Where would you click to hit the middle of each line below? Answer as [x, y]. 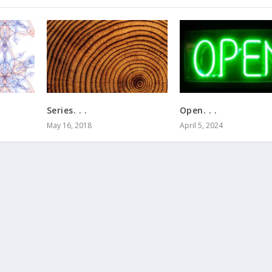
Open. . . [198, 110]
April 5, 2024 [201, 125]
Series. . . [67, 110]
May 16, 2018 [69, 125]
